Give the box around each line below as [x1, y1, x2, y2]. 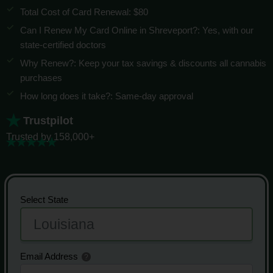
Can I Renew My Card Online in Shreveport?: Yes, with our [20, 25, 254, 35]
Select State [20, 194, 68, 205]
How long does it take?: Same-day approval [20, 91, 194, 101]
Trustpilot [23, 114, 74, 127]
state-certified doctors [20, 40, 107, 50]
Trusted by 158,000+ [6, 132, 94, 143]
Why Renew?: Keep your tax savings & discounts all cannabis [20, 58, 267, 68]
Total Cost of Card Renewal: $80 [20, 7, 149, 18]
